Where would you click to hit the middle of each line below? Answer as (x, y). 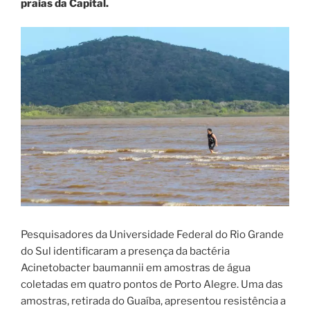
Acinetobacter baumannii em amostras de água (136, 268)
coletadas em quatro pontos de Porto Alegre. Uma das (152, 285)
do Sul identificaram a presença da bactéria (125, 252)
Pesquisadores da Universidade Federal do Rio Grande (152, 235)
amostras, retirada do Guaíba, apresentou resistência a (153, 301)
